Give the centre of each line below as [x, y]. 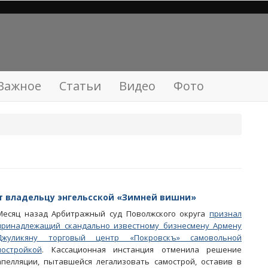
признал [226, 214]
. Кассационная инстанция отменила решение [142, 249]
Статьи [80, 86]
